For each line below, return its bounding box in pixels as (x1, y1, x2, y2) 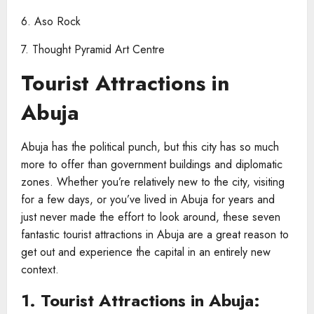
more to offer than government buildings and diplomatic (21, 156, 282, 172)
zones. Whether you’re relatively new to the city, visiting (21, 173, 285, 190)
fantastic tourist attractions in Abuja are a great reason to (21, 226, 289, 243)
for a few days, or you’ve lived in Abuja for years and (21, 191, 275, 207)
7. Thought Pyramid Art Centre (21, 41, 168, 57)
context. (21, 261, 59, 278)
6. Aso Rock (21, 13, 84, 29)
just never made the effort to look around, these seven (21, 208, 280, 225)
